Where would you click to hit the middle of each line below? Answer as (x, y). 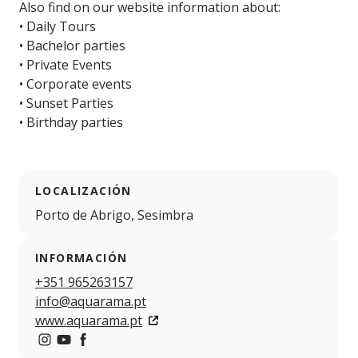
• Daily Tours (58, 27)
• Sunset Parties (66, 103)
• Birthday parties (71, 123)
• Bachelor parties (72, 46)
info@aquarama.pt (91, 302)
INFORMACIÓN (82, 258)
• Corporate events (76, 84)
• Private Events (66, 65)
